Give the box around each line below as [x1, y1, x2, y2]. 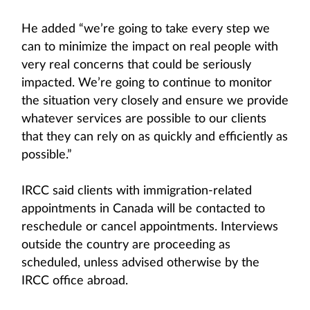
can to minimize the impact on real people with [21, 41, 278, 53]
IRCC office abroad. [21, 275, 128, 287]
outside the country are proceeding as [21, 239, 230, 251]
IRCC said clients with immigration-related [21, 185, 252, 197]
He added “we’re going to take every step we [21, 23, 270, 35]
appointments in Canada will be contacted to [21, 203, 265, 215]
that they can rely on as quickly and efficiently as [21, 131, 288, 143]
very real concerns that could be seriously [21, 59, 251, 71]
